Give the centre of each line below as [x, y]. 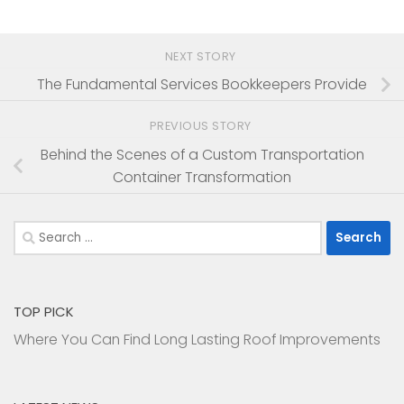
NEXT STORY [202, 57]
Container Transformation [202, 177]
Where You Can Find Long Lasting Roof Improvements [197, 339]
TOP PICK [44, 311]
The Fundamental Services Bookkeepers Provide [202, 85]
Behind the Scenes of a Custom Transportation [202, 154]
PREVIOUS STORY [202, 126]
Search [37, 231]
